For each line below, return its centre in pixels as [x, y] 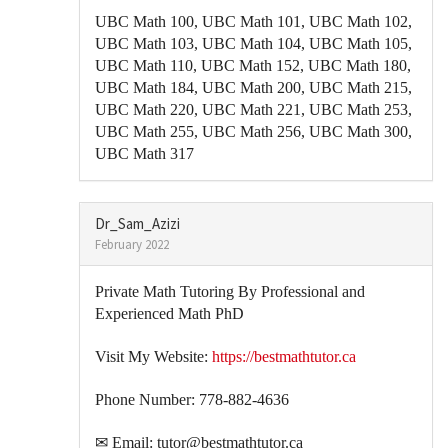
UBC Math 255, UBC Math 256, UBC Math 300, [253, 131]
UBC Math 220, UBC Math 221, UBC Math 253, [253, 109]
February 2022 [132, 244]
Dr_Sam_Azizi [137, 223]
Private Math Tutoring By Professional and [230, 291]
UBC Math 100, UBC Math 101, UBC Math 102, [253, 21]
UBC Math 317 [144, 153]
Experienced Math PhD [169, 313]
